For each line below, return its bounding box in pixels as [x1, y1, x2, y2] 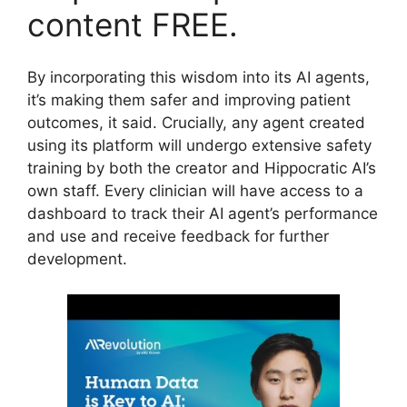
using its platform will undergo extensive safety [27, 136, 372, 155]
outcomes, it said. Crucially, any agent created [27, 114, 365, 133]
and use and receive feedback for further [27, 227, 329, 246]
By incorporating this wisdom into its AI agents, [27, 68, 370, 87]
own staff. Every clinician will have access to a [27, 182, 363, 201]
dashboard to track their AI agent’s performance [27, 204, 378, 223]
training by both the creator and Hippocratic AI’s [27, 159, 376, 178]
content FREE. [27, 5, 238, 44]
